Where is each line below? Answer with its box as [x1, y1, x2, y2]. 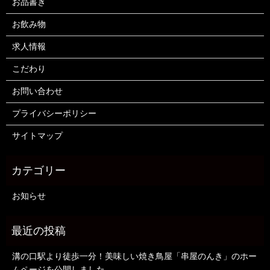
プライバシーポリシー [11, 108, 96, 118]
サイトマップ [11, 131, 63, 140]
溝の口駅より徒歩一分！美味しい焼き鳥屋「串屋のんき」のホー [11, 251, 257, 261]
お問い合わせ [11, 86, 63, 96]
